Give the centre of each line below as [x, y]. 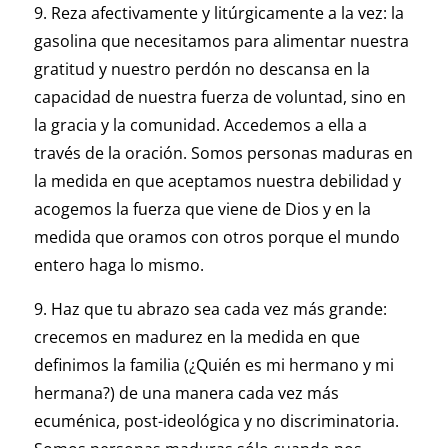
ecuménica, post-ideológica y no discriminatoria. [216, 421]
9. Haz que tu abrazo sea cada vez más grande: [210, 309]
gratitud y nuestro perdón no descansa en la [201, 69]
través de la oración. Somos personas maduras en [223, 153]
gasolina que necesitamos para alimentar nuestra [221, 41]
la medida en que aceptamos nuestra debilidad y [217, 181]
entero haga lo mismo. [118, 265]
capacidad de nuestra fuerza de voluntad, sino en [219, 97]
